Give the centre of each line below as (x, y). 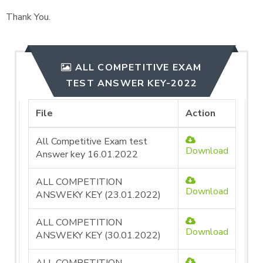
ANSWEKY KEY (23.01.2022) (98, 195)
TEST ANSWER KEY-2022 (131, 83)
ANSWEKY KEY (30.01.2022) (98, 235)
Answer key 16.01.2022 (87, 154)
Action (200, 113)
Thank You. (29, 17)
